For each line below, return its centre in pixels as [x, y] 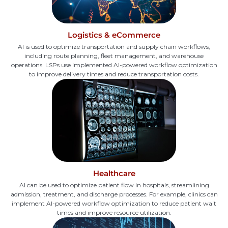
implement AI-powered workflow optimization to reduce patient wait [114, 204]
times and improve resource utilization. [114, 213]
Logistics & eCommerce [114, 35]
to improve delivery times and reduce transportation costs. [114, 74]
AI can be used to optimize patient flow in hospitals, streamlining [114, 185]
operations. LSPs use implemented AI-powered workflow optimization [114, 65]
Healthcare [114, 174]
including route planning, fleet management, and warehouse [114, 56]
